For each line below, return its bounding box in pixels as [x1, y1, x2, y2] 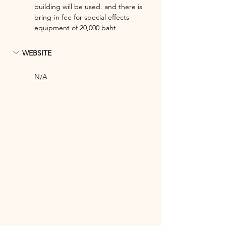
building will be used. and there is [34, 2, 144, 11]
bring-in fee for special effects [34, 12, 131, 22]
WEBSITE [22, 48, 51, 58]
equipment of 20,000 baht [34, 23, 116, 32]
